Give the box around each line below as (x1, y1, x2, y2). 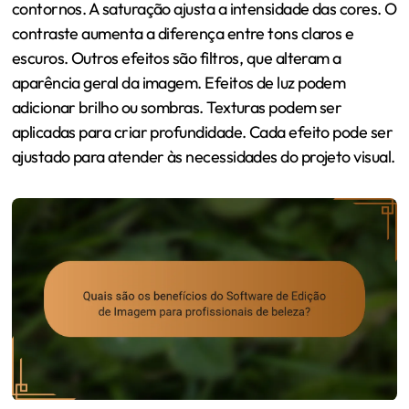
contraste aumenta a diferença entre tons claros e (11, 22, 354, 44)
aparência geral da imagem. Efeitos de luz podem (11, 71, 346, 93)
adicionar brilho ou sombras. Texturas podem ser (11, 96, 342, 118)
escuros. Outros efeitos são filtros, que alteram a (11, 47, 341, 68)
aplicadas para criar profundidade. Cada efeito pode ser (11, 121, 393, 142)
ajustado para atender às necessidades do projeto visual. (11, 145, 395, 167)
